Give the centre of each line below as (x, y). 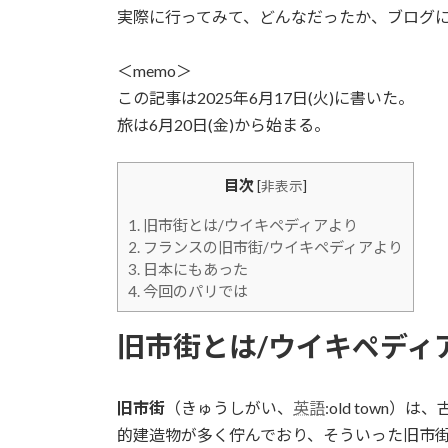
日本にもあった (194, 268)
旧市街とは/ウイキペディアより (249, 224)
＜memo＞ (154, 70)
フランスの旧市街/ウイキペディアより (271, 246)
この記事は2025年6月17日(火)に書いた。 (265, 97)
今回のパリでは (194, 290)
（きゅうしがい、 (229, 407)
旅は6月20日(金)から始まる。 (223, 124)
